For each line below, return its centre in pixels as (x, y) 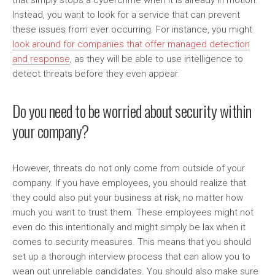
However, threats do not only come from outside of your (129, 168)
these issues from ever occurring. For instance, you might (132, 30)
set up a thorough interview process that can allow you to (131, 257)
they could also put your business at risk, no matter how (128, 198)
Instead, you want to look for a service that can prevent (126, 15)
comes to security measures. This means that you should (132, 242)
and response (41, 59)
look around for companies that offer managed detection (131, 45)
